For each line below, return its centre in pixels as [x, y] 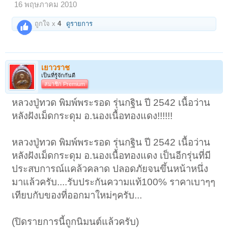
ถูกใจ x [45, 24]
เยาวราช [55, 67]
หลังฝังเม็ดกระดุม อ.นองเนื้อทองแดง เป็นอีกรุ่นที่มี [111, 155]
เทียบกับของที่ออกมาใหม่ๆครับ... [77, 195]
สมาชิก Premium [65, 84]
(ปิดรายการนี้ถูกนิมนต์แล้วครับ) [76, 221]
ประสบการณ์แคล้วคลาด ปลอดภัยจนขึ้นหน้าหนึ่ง [110, 168]
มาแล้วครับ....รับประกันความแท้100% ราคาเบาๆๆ [114, 182]
